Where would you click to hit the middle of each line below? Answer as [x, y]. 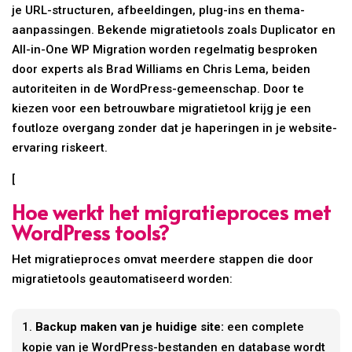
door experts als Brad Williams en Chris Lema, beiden [161, 69]
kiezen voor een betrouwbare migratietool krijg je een [162, 108]
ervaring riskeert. [60, 147]
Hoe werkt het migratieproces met [172, 211]
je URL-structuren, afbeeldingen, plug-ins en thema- [159, 10]
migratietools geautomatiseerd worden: [123, 279]
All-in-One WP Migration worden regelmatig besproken [165, 49]
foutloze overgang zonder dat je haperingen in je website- [175, 128]
